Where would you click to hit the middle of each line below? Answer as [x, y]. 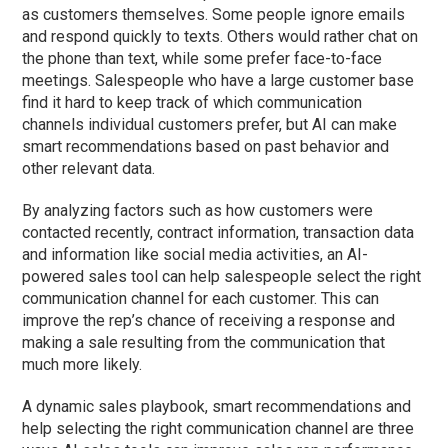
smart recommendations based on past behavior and [206, 147]
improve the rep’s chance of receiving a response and [209, 321]
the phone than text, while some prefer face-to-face [202, 59]
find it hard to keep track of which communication [192, 103]
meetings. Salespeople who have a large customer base [218, 81]
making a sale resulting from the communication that [204, 343]
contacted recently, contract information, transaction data [218, 233]
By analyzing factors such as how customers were [198, 211]
